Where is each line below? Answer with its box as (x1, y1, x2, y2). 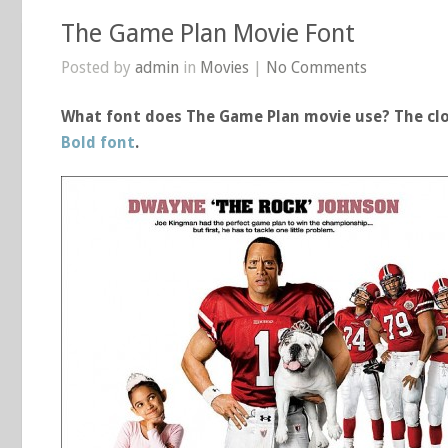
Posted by (61, 58, 135, 77)
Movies (200, 58, 249, 77)
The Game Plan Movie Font (61, 19, 355, 48)
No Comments (266, 58, 367, 77)
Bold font (61, 133, 135, 152)
